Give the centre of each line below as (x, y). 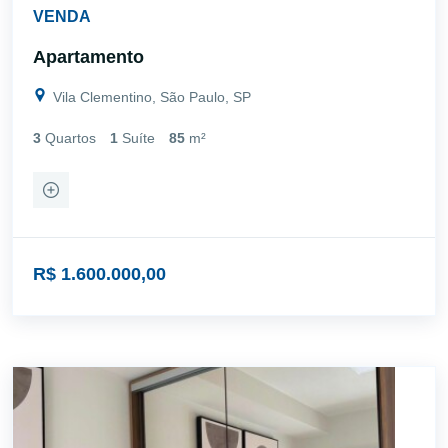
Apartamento (88, 56)
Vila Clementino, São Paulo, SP (150, 96)
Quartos (70, 137)
